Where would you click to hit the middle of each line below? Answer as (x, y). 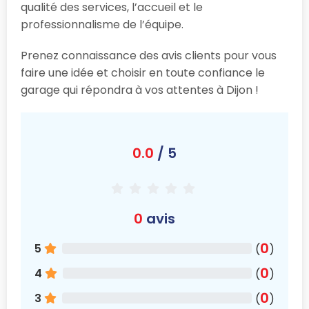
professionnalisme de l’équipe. (102, 24)
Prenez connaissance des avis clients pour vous (149, 55)
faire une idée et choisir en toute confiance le (143, 72)
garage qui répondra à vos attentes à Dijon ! (140, 90)
